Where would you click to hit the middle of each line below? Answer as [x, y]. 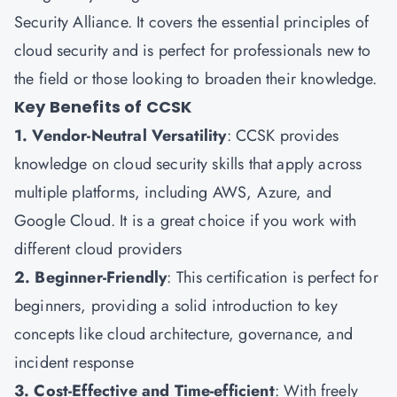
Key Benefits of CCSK [103, 107]
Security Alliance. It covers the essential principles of [191, 22]
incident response [74, 362]
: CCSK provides [283, 136]
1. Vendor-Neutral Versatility [121, 136]
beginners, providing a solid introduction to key [176, 306]
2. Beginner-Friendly [91, 277]
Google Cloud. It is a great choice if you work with [186, 221]
